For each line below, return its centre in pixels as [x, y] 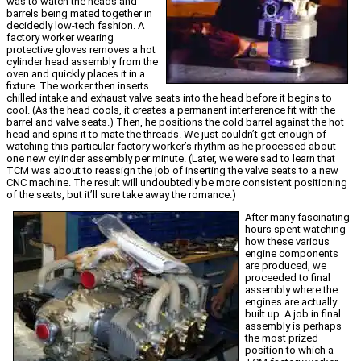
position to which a [289, 351]
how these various [287, 242]
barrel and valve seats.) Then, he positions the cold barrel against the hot [175, 122]
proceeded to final [288, 278]
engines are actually [291, 302]
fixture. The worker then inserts [78, 86]
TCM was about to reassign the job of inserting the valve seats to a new [172, 171]
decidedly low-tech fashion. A [75, 26]
